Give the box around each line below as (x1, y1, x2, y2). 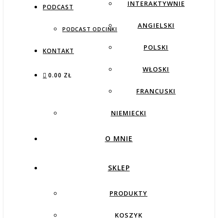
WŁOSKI (143, 65, 169, 73)
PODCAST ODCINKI (62, 25, 117, 33)
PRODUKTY (109, 189, 147, 198)
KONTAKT (43, 47, 74, 55)
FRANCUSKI (136, 87, 176, 95)
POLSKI (144, 43, 168, 52)
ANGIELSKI (137, 21, 175, 30)
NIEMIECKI (110, 109, 146, 117)
